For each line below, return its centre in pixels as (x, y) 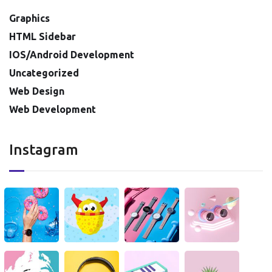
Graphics (29, 18)
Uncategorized (44, 73)
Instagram (44, 149)
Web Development (53, 109)
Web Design (37, 91)
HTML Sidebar (42, 36)
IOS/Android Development (72, 54)
